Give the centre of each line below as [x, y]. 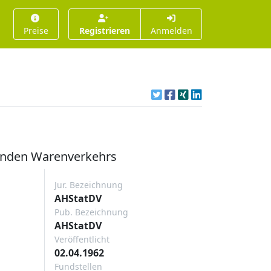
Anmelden [171, 31]
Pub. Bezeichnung [91, 212]
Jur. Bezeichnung [89, 185]
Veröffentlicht [82, 239]
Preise [36, 31]
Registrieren [105, 31]
